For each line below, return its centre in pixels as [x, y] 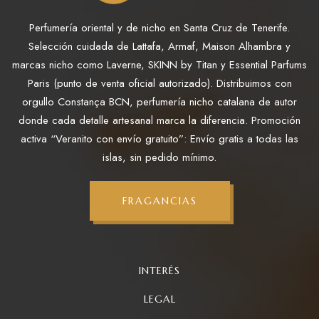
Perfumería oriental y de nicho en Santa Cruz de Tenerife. [159, 28]
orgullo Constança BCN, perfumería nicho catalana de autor [159, 102]
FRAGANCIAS [159, 201]
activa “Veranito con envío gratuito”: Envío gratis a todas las [159, 139]
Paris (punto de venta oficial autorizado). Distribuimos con [159, 84]
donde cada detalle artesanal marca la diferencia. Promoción [159, 121]
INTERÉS [159, 271]
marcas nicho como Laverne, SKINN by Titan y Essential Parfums [159, 65]
